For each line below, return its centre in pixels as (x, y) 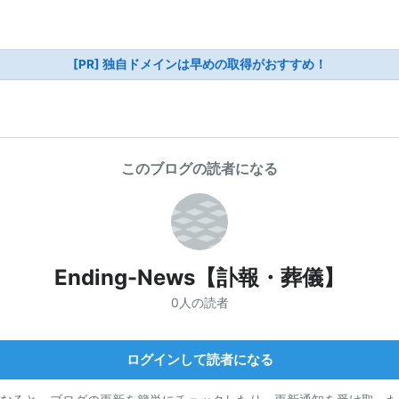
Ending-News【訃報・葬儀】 (199, 277)
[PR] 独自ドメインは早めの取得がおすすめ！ (199, 64)
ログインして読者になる (199, 359)
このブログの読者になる (199, 168)
